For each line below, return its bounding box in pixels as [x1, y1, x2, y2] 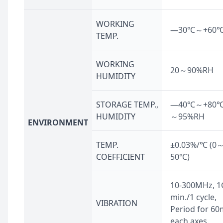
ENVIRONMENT [28, 117, 88, 128]
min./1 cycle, [170, 192, 217, 203]
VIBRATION [96, 198, 137, 209]
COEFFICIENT [96, 151, 145, 162]
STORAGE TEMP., [96, 99, 158, 110]
